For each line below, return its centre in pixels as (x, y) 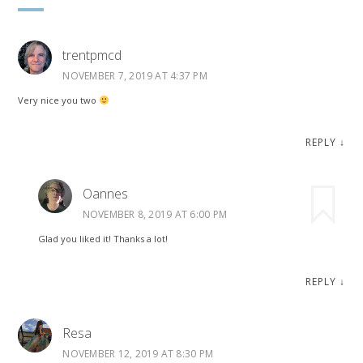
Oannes (105, 194)
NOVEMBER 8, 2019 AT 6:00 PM (155, 215)
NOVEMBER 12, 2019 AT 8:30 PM (138, 353)
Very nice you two (59, 100)
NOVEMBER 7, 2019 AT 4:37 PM (135, 75)
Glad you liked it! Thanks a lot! (102, 239)
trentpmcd (92, 55)
